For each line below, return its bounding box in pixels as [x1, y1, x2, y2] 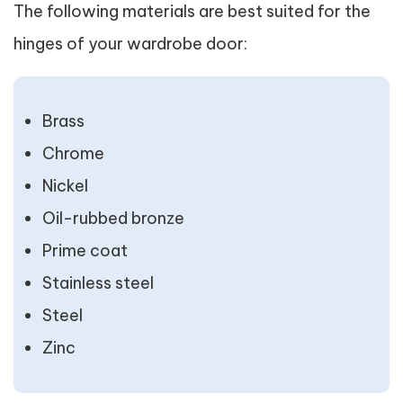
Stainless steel [42, 273, 154, 293]
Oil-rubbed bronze [42, 208, 184, 228]
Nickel [42, 175, 88, 196]
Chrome [42, 143, 104, 164]
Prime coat [42, 240, 128, 261]
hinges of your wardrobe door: [13, 33, 247, 54]
